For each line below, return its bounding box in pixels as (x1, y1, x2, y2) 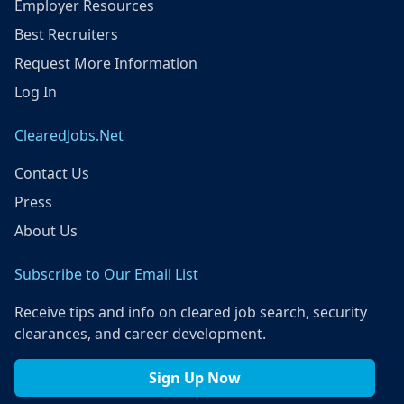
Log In (14, 81, 57, 102)
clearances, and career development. (14, 323, 266, 344)
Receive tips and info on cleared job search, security (14, 301, 367, 322)
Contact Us (14, 162, 89, 183)
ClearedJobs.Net (14, 124, 124, 145)
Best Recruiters (14, 23, 118, 44)
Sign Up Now (149, 367, 241, 388)
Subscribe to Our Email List (14, 263, 198, 284)
